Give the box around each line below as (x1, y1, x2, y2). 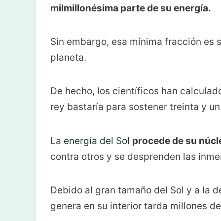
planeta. (50, 52, 86, 64)
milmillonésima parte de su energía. (50, 2, 211, 14)
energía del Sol (64, 135, 130, 147)
